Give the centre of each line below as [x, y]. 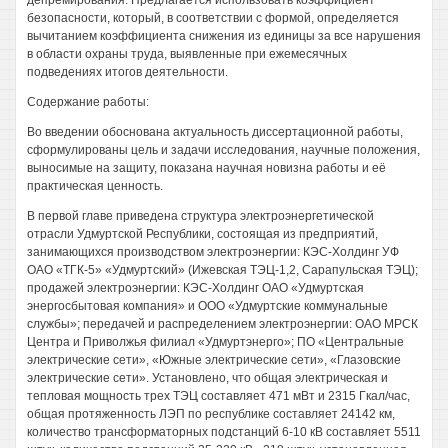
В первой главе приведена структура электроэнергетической [200, 216]
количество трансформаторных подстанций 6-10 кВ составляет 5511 [224, 432]
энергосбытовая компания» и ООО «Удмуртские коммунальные [207, 306]
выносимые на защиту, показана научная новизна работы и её [206, 168]
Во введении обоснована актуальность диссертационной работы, [215, 132]
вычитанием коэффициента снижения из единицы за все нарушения [224, 36]
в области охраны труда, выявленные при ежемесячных [187, 54]
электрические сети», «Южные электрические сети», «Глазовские [214, 360]
